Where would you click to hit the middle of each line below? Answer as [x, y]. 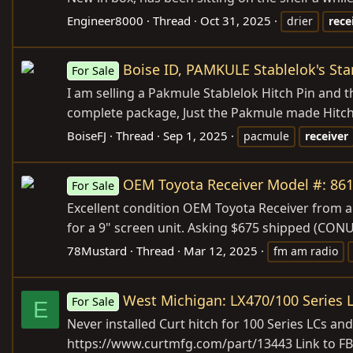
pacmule [266, 136]
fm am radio [306, 251]
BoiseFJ [87, 136]
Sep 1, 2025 [195, 136]
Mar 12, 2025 [221, 251]
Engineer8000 [105, 21]
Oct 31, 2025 [236, 21]
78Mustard [97, 251]
